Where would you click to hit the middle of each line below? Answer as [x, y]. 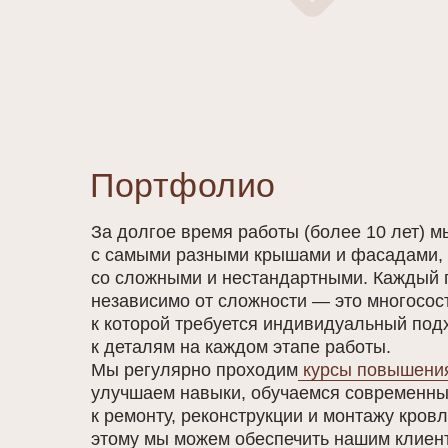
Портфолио [183, 185]
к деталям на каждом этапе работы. [241, 347]
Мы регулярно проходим [194, 370]
